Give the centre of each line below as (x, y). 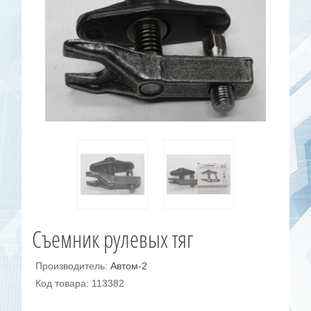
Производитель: (73, 266)
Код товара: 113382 (80, 283)
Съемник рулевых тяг (113, 239)
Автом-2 (129, 266)
